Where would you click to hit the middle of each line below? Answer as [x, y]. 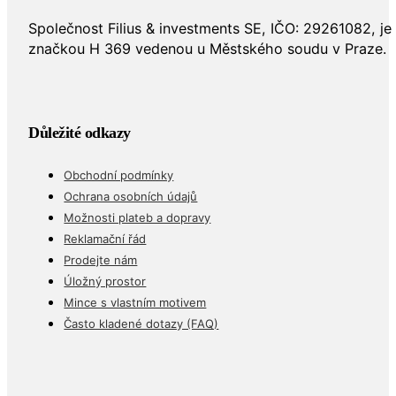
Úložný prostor [105, 281]
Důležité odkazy [80, 133]
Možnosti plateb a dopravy [137, 217]
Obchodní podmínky [119, 175]
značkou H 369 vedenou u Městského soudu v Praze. [208, 48]
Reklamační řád [105, 238]
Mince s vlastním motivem [135, 302]
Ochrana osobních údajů [131, 196]
